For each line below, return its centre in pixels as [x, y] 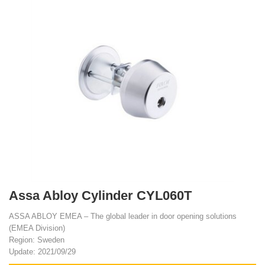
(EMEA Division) [37, 228]
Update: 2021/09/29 [42, 252]
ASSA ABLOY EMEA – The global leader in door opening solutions [123, 216]
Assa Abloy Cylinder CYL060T [100, 195]
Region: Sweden [37, 240]
